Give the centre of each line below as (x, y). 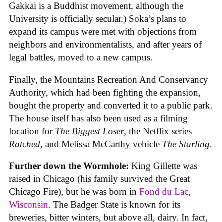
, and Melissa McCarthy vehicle (101, 144)
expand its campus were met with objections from (103, 32)
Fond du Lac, (165, 192)
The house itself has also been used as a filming (98, 118)
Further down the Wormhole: (69, 166)
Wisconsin (28, 205)
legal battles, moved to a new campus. (81, 57)
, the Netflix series (158, 131)
